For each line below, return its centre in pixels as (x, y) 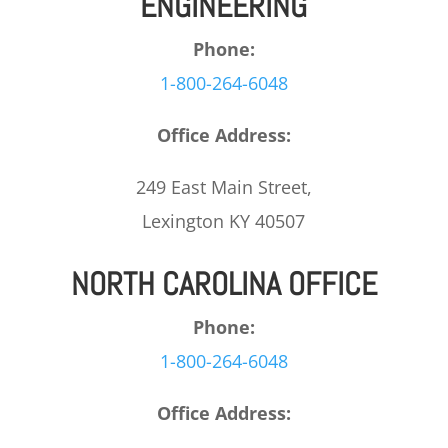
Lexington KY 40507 (224, 220)
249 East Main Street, (223, 186)
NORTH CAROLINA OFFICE (223, 283)
